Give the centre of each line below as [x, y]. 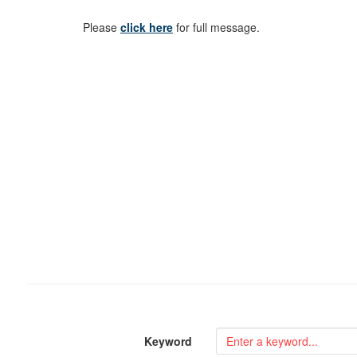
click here [147, 27]
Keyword [169, 341]
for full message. [217, 27]
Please [102, 27]
